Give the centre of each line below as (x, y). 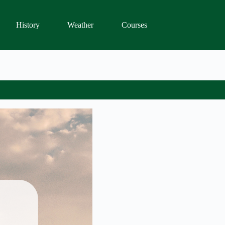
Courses (134, 25)
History (28, 25)
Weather (81, 25)
